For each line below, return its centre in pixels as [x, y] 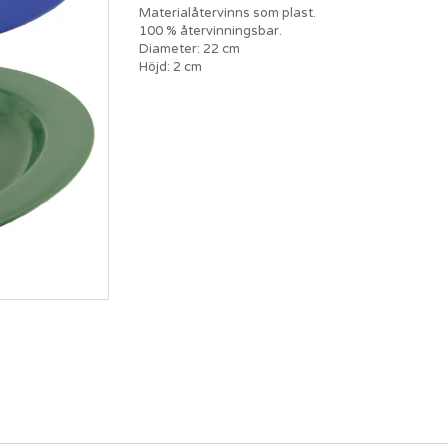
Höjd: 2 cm [170, 66]
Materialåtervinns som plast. [227, 12]
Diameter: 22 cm [189, 48]
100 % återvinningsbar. [210, 30]
